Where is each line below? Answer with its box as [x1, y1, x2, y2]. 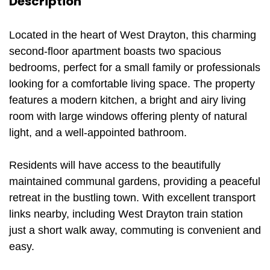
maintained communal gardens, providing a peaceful [9, 175, 260, 187]
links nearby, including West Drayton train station [9, 208, 243, 220]
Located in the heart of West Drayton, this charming [9, 29, 256, 41]
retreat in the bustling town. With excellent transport [9, 192, 256, 204]
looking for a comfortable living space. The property [9, 78, 255, 90]
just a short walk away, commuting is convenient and [9, 224, 261, 236]
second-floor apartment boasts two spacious [9, 45, 221, 57]
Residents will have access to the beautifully [9, 159, 221, 171]
